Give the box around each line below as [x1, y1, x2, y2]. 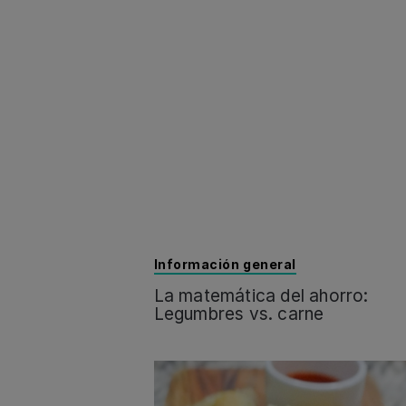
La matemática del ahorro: [153, 285, 369, 306]
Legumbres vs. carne [153, 303, 324, 324]
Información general [153, 256, 296, 272]
